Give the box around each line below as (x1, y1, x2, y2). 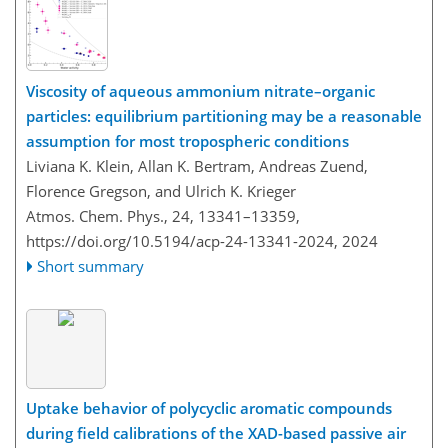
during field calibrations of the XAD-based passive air (26, 423, 406, 444)
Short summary (37, 255, 145, 276)
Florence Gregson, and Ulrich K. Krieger (26, 180, 296, 201)
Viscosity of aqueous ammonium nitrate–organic (26, 80, 375, 101)
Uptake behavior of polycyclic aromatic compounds (26, 398, 392, 419)
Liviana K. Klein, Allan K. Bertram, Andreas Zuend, (26, 155, 368, 176)
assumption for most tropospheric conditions (26, 130, 349, 151)
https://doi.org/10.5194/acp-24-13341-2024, (26, 230, 338, 251)
